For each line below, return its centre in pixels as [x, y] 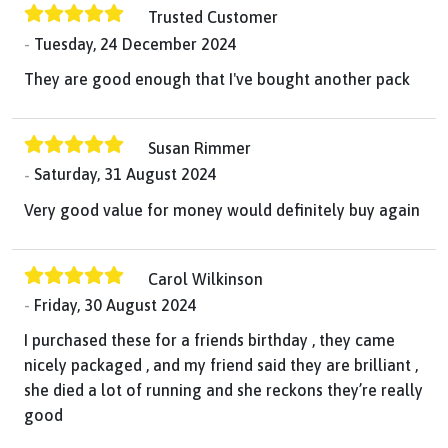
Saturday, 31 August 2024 [125, 174]
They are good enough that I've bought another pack [217, 79]
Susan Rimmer [199, 148]
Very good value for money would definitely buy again [222, 209]
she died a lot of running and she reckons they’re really [223, 390]
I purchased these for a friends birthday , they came [209, 340]
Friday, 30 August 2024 [115, 305]
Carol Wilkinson [205, 278]
